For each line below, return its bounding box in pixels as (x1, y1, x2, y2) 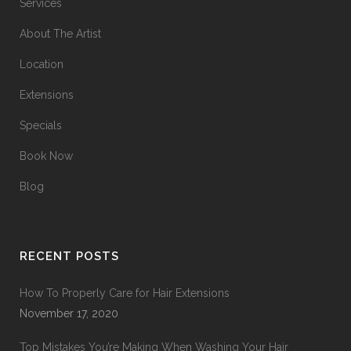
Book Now (20, 150, 73, 162)
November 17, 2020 (20, 307, 118, 320)
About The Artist (20, 27, 101, 40)
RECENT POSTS (20, 249, 119, 263)
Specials (20, 119, 62, 132)
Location (20, 58, 63, 71)
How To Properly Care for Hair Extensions (20, 287, 230, 299)
